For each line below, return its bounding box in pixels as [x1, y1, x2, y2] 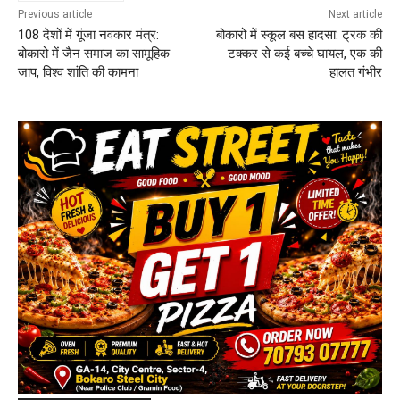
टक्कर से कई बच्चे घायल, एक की [227, 46, 382, 62]
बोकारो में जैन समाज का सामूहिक [18, 46, 170, 62]
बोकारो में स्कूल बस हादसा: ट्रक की [215, 27, 382, 44]
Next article [328, 8, 382, 21]
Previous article [18, 8, 92, 21]
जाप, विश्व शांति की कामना [18, 64, 138, 81]
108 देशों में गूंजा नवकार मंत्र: [18, 27, 159, 44]
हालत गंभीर [329, 64, 382, 81]
